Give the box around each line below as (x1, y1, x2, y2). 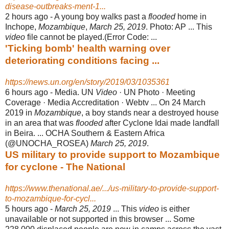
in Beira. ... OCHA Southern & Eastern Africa (5, 128, 165, 138)
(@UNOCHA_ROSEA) (5, 139, 90, 148)
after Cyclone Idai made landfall (103, 118, 219, 127)
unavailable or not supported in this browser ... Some (5, 214, 195, 223)
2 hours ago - (5, 12, 54, 21)
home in (175, 12, 207, 21)
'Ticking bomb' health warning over (5, 42, 170, 54)
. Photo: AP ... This (146, 22, 212, 31)
